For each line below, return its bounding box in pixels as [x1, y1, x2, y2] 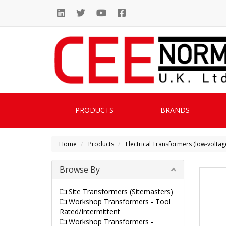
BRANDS [160, 105, 190, 115]
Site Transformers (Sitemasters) [67, 186, 173, 196]
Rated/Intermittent [60, 206, 120, 216]
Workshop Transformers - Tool [67, 196, 171, 206]
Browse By [60, 163, 100, 175]
